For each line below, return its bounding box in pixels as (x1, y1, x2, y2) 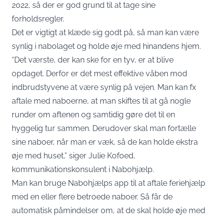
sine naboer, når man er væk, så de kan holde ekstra (12, 137, 198, 147)
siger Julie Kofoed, (69, 151, 135, 160)
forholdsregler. (12, 14, 66, 23)
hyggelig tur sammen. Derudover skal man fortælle (12, 124, 196, 133)
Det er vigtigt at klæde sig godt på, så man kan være (12, 28, 199, 37)
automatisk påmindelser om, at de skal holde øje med (12, 206, 205, 215)
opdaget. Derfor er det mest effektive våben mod (12, 69, 187, 78)
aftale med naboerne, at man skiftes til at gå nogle (12, 96, 191, 106)
